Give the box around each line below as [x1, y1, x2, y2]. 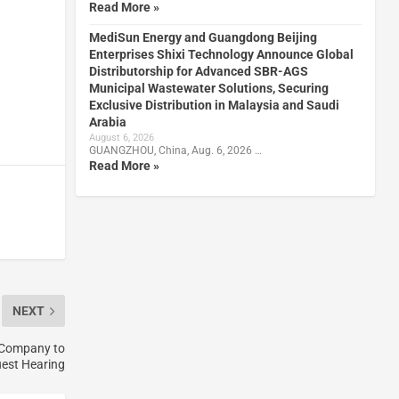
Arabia [88, 114, 126, 129]
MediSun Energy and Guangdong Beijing [88, 29, 317, 45]
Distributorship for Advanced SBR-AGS [88, 63, 308, 78]
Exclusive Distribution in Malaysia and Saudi [88, 97, 339, 112]
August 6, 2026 [88, 131, 154, 143]
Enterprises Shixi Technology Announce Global [88, 46, 354, 61]
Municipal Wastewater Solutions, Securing [88, 80, 329, 95]
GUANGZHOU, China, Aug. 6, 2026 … [88, 143, 262, 157]
